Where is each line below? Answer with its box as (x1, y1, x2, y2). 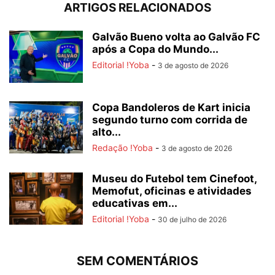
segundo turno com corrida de (92, 113, 247, 126)
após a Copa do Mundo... (92, 42, 219, 55)
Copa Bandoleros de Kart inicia (92, 101, 250, 114)
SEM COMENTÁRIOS (77, 253, 198, 268)
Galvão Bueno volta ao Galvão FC (92, 30, 260, 43)
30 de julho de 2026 (158, 214, 227, 224)
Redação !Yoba (92, 142, 153, 153)
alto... (92, 125, 121, 138)
